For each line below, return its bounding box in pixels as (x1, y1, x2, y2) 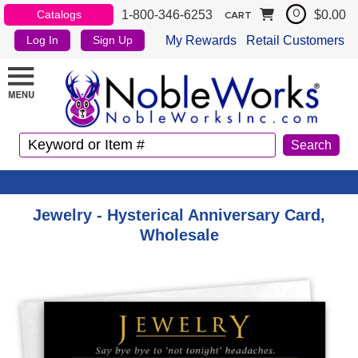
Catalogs (36, 8, 82, 21)
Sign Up (93, 34, 133, 46)
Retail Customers (245, 33, 344, 47)
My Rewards (165, 33, 237, 47)
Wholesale (139, 225, 219, 244)
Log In (26, 34, 59, 46)
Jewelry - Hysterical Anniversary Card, (33, 205, 325, 224)
